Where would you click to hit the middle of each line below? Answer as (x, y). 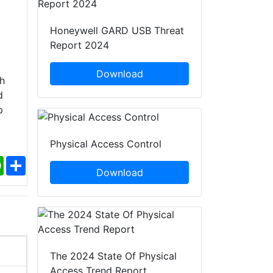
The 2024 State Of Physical (113, 256)
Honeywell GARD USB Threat (117, 31)
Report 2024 (80, 45)
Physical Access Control (106, 144)
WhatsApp (27, 161)
